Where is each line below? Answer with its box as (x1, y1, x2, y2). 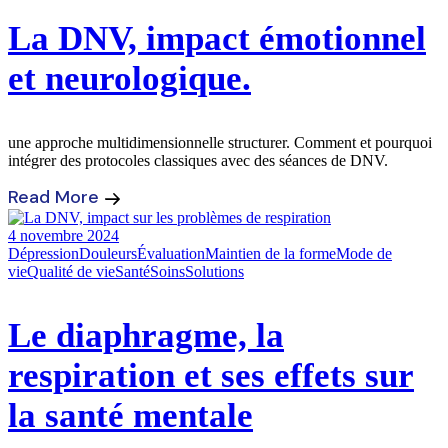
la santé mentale (8, 396, 253, 436)
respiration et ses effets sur (8, 356, 414, 396)
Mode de (336, 245, 392, 263)
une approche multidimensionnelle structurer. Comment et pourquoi (8, 134, 432, 152)
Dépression (8, 245, 79, 263)
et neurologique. (8, 59, 251, 99)
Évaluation (137, 245, 205, 263)
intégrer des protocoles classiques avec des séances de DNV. (8, 152, 388, 170)
